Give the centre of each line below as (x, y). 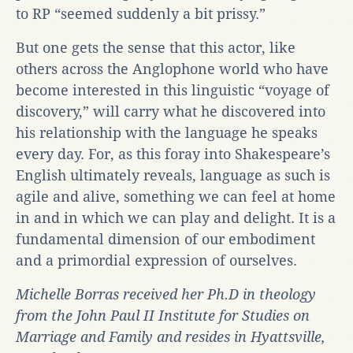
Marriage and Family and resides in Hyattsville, (171, 336)
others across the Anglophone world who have (172, 69)
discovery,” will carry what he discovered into (171, 111)
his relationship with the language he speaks (167, 132)
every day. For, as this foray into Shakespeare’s (173, 154)
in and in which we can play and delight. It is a (176, 217)
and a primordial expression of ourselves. (156, 260)
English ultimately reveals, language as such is (173, 175)
